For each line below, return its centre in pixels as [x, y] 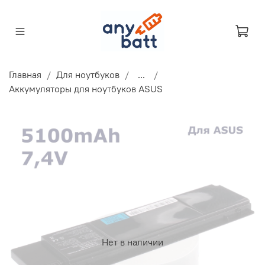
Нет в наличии [132, 242]
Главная [25, 75]
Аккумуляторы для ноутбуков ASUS [86, 89]
